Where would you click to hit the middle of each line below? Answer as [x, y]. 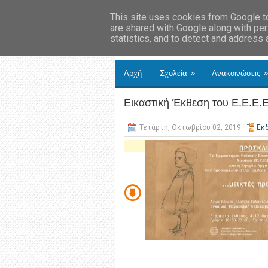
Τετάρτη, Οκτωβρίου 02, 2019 [190, 127]
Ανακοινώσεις [236, 73]
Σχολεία [173, 73]
